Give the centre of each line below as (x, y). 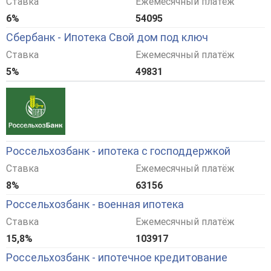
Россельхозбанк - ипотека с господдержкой (118, 151)
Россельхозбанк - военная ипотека (95, 204)
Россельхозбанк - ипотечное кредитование (117, 258)
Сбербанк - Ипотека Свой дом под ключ (107, 38)
